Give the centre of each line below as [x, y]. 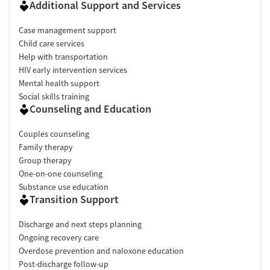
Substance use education [64, 187]
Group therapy [45, 160]
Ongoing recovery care [59, 237]
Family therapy [46, 147]
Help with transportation [63, 56]
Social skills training [54, 96]
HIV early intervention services [73, 70]
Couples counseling [54, 133]
